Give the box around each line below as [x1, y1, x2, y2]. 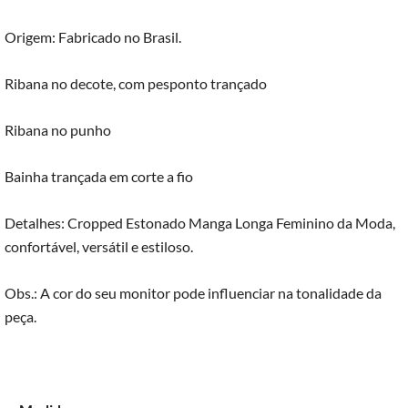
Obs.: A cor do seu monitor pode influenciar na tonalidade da [5, 284, 382, 302]
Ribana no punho [5, 121, 111, 139]
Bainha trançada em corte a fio [5, 168, 193, 186]
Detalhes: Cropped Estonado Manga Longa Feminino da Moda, [5, 214, 395, 232]
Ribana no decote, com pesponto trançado [5, 75, 267, 93]
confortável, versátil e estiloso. [5, 238, 193, 256]
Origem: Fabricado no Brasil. [5, 28, 181, 46]
